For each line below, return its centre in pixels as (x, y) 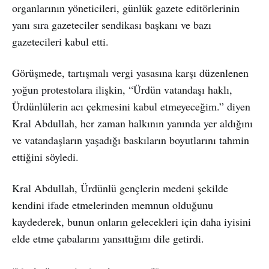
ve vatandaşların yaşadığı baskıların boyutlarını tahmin (131, 140)
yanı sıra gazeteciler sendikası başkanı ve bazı (112, 24)
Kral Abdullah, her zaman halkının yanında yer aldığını (132, 123)
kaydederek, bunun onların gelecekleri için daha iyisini (131, 221)
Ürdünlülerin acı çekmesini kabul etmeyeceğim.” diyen (131, 106)
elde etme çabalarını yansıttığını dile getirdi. (108, 238)
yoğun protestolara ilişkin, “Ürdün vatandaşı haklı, (122, 89)
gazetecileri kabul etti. (60, 41)
